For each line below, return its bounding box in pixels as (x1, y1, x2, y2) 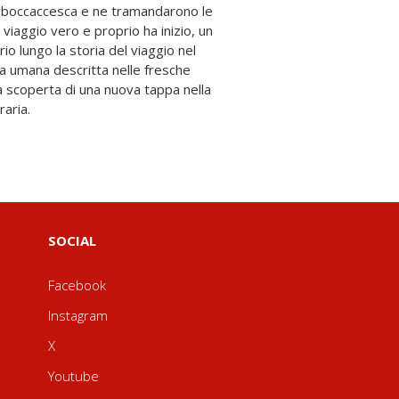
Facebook (47, 276, 106, 294)
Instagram (47, 306, 108, 324)
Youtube (47, 367, 99, 385)
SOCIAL (47, 232, 96, 249)
